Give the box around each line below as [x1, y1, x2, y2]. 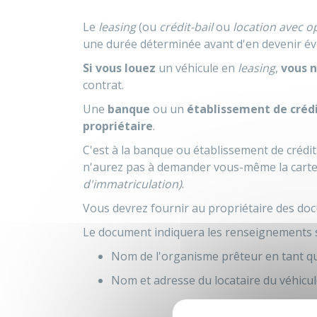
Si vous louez [83, 60, 156, 76]
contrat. [83, 77, 124, 93]
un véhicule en [156, 60, 238, 76]
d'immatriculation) [83, 176, 182, 192]
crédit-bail [159, 19, 213, 35]
